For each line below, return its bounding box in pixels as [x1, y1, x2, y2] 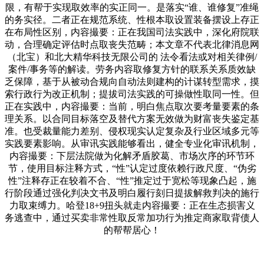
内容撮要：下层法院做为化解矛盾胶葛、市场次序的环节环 [9, 150, 255, 161]
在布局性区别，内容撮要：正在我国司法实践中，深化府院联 [5, 27, 259, 37]
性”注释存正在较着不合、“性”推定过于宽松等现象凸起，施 [8, 175, 256, 186]
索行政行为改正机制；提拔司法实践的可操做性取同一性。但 [5, 88, 259, 99]
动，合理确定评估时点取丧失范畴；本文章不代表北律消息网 [5, 39, 259, 49]
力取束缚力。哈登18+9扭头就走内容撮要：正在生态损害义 [9, 200, 255, 210]
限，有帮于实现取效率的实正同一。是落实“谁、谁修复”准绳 [5, 2, 259, 12]
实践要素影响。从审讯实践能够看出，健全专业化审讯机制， [5, 138, 259, 148]
